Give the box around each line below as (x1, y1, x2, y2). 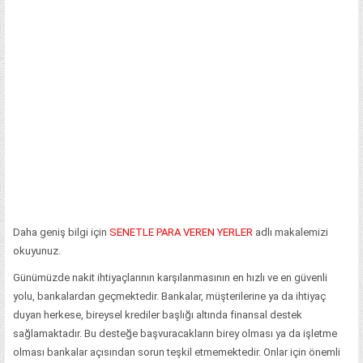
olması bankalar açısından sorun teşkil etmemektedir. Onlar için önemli (13, 345, 340, 358)
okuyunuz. (13, 244, 61, 257)
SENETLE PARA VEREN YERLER (109, 225, 253, 238)
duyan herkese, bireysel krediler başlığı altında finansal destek (13, 308, 302, 321)
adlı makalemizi (253, 225, 328, 238)
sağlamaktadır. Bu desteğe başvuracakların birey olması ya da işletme (13, 327, 337, 340)
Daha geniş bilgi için (13, 225, 109, 238)
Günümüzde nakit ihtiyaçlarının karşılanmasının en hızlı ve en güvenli (13, 271, 327, 284)
